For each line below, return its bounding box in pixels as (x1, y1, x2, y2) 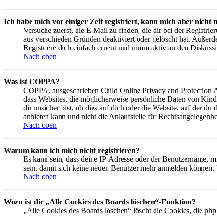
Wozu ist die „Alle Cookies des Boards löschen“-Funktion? (4, 198, 196, 206)
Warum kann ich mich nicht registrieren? (4, 146, 139, 155)
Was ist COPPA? (4, 77, 60, 86)
